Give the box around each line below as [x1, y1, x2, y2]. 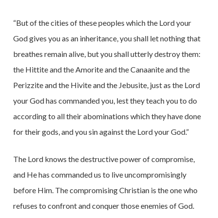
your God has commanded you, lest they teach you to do [13, 96, 197, 105]
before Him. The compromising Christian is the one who [13, 185, 198, 195]
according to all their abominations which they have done [13, 111, 201, 121]
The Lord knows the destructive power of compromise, [13, 154, 195, 163]
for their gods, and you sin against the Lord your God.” [13, 127, 189, 136]
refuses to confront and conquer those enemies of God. [13, 201, 194, 210]
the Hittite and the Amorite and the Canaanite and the [13, 65, 190, 74]
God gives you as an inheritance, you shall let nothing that [13, 34, 200, 43]
